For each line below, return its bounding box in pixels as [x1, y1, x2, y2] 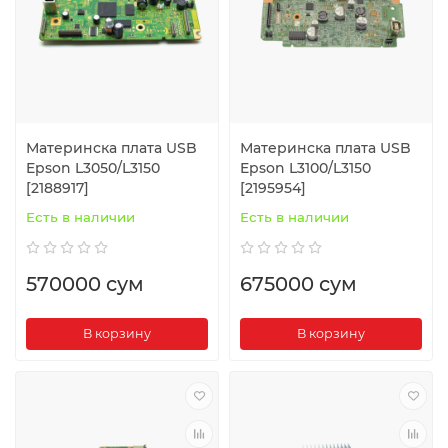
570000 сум [26, 271, 144, 296]
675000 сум [240, 271, 357, 296]
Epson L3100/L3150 [240, 158, 371, 177]
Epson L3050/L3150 [26, 158, 160, 177]
